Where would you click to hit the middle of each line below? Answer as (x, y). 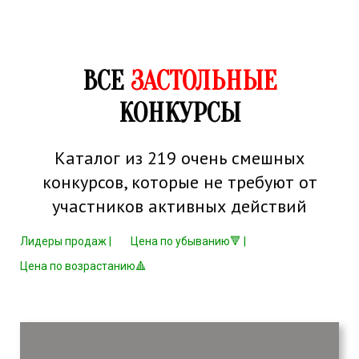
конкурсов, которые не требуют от (179, 182)
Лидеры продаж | (66, 242)
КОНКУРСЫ (179, 114)
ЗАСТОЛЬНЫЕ (204, 82)
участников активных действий (179, 206)
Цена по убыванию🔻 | (188, 242)
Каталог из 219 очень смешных (179, 158)
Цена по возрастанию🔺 (83, 266)
